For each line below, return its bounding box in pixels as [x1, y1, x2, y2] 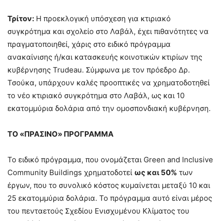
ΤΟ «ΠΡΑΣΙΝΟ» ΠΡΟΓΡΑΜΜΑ [7, 129, 113, 139]
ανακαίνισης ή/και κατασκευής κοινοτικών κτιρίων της [7, 52, 202, 62]
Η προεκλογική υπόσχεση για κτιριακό [34, 14, 171, 23]
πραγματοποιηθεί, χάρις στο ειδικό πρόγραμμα [7, 39, 171, 49]
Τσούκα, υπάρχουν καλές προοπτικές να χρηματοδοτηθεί [7, 78, 210, 87]
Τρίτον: [7, 14, 34, 23]
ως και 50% [134, 168, 177, 177]
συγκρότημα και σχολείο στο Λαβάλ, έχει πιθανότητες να [7, 27, 209, 36]
